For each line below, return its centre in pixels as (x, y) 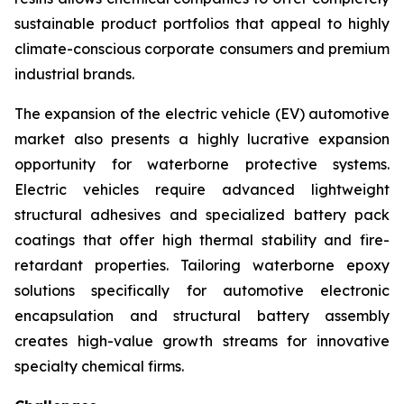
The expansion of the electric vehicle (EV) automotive (202, 114)
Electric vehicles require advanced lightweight (202, 190)
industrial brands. (74, 74)
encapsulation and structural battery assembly (202, 316)
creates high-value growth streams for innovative (202, 341)
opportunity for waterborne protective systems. (202, 165)
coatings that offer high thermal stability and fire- (202, 240)
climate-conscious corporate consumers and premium (202, 49)
